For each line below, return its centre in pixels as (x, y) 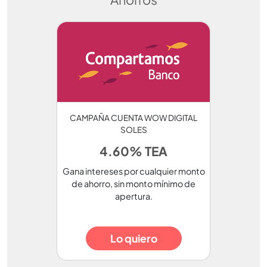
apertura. (133, 196)
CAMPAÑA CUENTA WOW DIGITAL (133, 117)
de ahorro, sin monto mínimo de (133, 183)
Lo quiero (133, 238)
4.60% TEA (133, 151)
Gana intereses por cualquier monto (133, 171)
